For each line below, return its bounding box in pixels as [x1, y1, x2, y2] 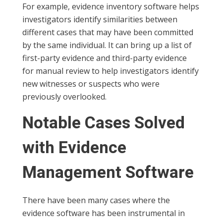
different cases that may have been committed [22, 27, 193, 38]
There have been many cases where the [22, 194, 170, 206]
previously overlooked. [22, 91, 107, 103]
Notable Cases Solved [22, 111, 185, 136]
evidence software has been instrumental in [22, 207, 185, 219]
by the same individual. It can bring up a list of [22, 40, 192, 51]
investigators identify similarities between [22, 14, 177, 25]
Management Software [22, 161, 194, 185]
